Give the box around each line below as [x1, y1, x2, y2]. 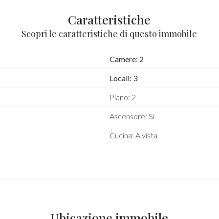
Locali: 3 [109, 73, 137, 83]
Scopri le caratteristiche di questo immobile [22, 28, 197, 40]
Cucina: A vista [109, 131, 157, 140]
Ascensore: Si [109, 111, 154, 121]
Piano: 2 [109, 92, 136, 102]
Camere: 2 [109, 54, 144, 64]
